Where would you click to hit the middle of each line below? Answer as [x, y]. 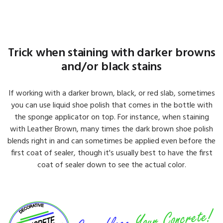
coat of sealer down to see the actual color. [111, 165]
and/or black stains [111, 67]
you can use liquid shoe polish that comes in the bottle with [111, 105]
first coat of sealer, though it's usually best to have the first [111, 153]
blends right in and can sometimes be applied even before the [111, 141]
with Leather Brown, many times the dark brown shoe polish [111, 129]
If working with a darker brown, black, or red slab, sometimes [111, 93]
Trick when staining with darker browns [111, 53]
